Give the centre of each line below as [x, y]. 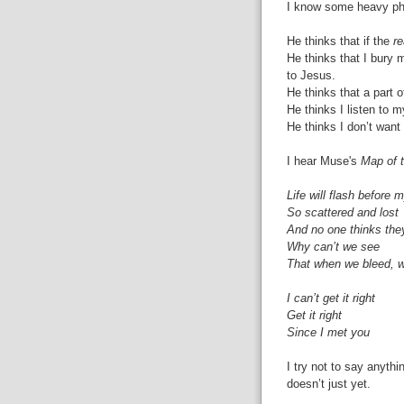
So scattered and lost [342, 212]
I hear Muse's [323, 161]
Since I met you [328, 332]
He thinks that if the [340, 41]
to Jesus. [311, 75]
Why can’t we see [333, 246]
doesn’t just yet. [328, 383]
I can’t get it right [331, 298]
